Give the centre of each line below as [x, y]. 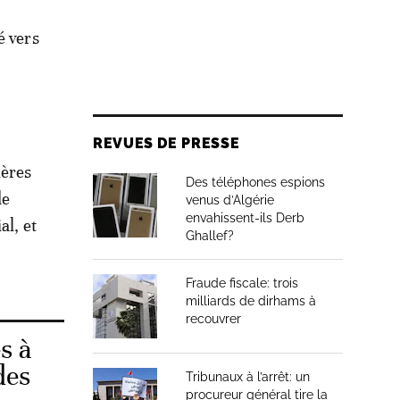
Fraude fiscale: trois [242, 283]
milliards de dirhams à [251, 301]
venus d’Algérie [230, 200]
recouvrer [213, 319]
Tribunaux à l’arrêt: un [248, 377]
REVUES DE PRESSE [167, 143]
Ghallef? [210, 236]
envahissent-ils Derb [245, 218]
